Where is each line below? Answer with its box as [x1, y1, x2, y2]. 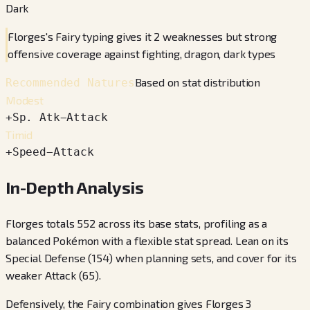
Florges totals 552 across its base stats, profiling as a [6, 216, 268, 230]
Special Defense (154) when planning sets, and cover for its [6, 250, 297, 264]
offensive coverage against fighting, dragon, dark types [8, 47, 276, 60]
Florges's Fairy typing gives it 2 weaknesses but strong [8, 30, 277, 43]
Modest [6, 93, 44, 107]
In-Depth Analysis [6, 176, 145, 197]
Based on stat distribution [134, 75, 261, 89]
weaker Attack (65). [6, 268, 101, 282]
